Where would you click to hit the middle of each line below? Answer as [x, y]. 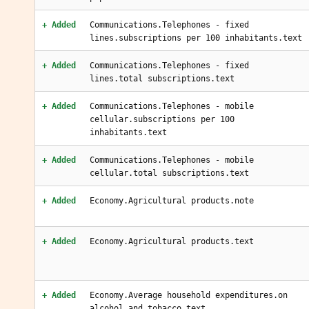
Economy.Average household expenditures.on [189, 295]
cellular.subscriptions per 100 [162, 119]
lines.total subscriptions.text [162, 79]
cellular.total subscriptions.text [169, 173]
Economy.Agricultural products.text [172, 241]
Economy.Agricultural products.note [172, 201]
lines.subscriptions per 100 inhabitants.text [196, 38]
